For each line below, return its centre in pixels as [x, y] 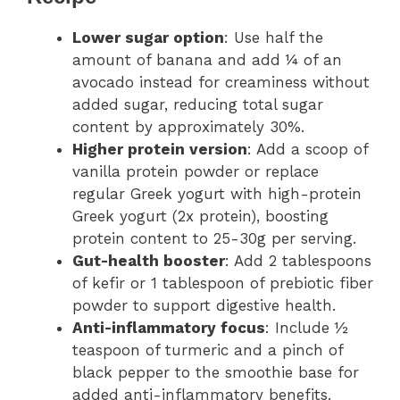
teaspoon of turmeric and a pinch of [208, 350]
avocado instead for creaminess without [221, 82]
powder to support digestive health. [204, 305]
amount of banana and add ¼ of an [207, 59]
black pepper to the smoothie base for [216, 372]
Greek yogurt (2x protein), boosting [200, 216]
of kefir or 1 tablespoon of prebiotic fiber [223, 283]
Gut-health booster [149, 260]
